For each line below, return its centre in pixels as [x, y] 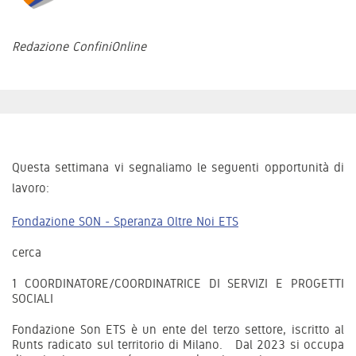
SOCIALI [33, 298]
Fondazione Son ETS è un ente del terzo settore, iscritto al [178, 329]
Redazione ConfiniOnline [79, 46]
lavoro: [31, 188]
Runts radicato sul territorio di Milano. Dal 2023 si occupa [178, 344]
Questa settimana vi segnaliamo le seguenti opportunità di [178, 167]
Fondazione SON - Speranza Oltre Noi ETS [125, 221]
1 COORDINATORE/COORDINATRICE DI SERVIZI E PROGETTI [178, 283]
